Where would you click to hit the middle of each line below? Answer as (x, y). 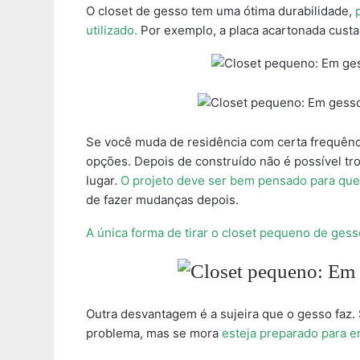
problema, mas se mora (154, 333)
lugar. (103, 181)
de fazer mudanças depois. (162, 200)
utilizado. (112, 31)
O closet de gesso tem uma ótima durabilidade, (219, 11)
